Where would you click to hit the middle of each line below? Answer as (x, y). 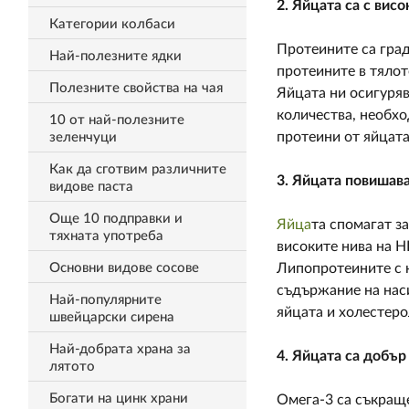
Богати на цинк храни (118, 399)
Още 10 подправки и (115, 219)
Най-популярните (105, 300)
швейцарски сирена (111, 317)
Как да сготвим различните (137, 169)
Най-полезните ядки (115, 56)
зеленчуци (83, 137)
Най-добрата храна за (120, 349)
